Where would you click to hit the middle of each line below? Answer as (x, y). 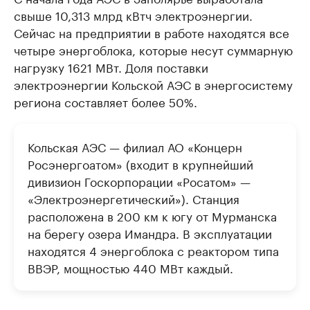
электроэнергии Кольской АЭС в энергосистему (153, 84)
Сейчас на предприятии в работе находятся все (152, 32)
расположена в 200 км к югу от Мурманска (152, 216)
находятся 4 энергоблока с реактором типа (153, 250)
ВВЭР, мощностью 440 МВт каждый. (130, 267)
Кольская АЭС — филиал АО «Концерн (135, 146)
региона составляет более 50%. (106, 101)
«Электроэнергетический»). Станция (134, 198)
